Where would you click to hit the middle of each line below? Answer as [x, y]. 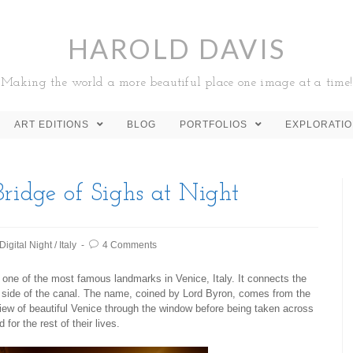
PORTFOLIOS [215, 124]
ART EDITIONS [53, 124]
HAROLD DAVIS [176, 48]
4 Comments [130, 245]
